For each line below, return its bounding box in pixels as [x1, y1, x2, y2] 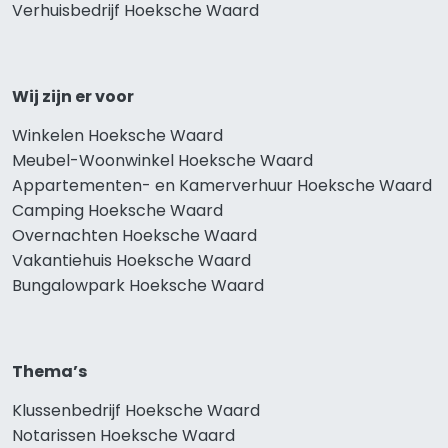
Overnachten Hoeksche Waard [12, 223, 257, 247]
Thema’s [12, 359, 87, 383]
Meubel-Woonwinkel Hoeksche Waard [12, 148, 313, 172]
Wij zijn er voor [12, 84, 134, 108]
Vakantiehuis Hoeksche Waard [12, 248, 251, 272]
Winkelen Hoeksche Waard [12, 123, 223, 147]
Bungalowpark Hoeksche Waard [12, 273, 264, 297]
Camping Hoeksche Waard [12, 198, 223, 222]
